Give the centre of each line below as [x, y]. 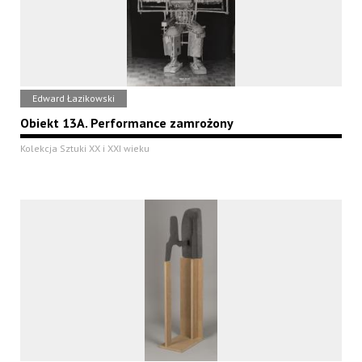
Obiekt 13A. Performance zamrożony [127, 123]
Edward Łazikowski [74, 99]
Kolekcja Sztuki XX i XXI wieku [85, 149]
